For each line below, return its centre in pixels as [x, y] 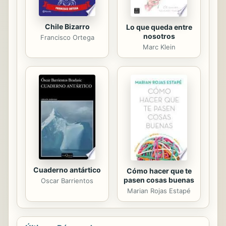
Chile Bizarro [67, 27]
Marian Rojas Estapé [159, 191]
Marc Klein [159, 47]
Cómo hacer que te [159, 171]
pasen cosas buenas [159, 180]
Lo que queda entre [159, 27]
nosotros [159, 36]
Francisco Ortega [67, 38]
